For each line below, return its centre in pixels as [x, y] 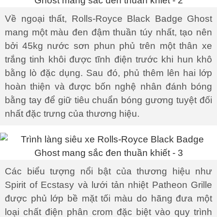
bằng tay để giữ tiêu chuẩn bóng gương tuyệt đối [108, 100]
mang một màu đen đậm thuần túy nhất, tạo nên [108, 32]
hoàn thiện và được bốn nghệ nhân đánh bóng [108, 86]
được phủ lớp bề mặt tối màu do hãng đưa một [108, 198]
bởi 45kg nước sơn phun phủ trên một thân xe [108, 46]
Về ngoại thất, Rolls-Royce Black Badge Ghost [108, 19]
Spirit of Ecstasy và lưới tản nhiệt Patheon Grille [108, 185]
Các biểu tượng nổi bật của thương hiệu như [108, 171]
